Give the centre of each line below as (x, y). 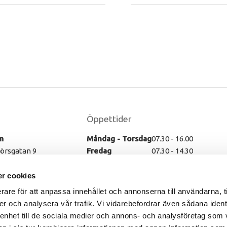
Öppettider (109, 119)
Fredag (99, 150)
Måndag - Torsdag (119, 138)
